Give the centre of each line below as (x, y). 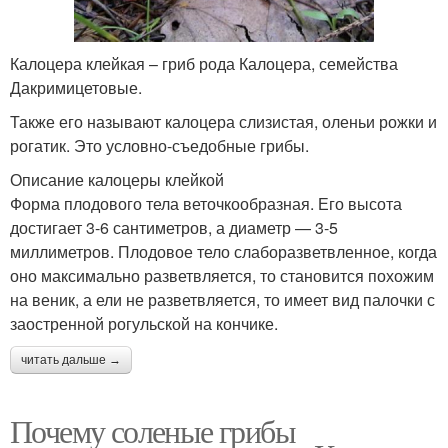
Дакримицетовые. (76, 88)
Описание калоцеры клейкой (117, 180)
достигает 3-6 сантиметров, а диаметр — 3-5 (174, 228)
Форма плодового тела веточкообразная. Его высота (206, 204)
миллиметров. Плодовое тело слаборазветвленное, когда (223, 252)
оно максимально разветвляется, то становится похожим (222, 276)
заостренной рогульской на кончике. (144, 324)
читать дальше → (71, 360)
